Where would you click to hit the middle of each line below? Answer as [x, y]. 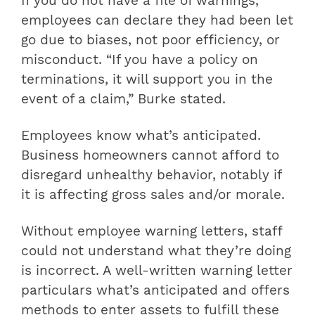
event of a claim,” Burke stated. [123, 99]
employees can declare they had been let [157, 21]
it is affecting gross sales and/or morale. [153, 195]
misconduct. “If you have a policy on [140, 60]
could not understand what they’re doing [156, 251]
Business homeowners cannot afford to [150, 156]
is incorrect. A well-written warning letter [157, 271]
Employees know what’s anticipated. [141, 136]
